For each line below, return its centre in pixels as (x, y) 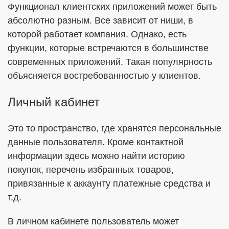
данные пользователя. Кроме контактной (96, 142)
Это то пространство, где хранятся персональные (114, 128)
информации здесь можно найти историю (96, 156)
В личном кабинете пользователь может (93, 221)
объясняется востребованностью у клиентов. (104, 76)
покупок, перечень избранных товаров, (91, 170)
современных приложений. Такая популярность (110, 62)
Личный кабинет (54, 102)
